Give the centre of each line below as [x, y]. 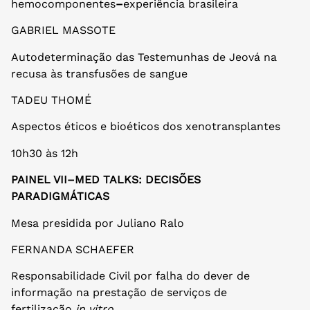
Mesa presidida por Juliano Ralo [98, 223]
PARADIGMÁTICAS [60, 197]
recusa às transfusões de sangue [99, 73]
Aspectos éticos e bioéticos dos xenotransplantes [146, 127]
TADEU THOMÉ [51, 100]
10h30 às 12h [45, 153]
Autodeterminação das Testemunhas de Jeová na [144, 57]
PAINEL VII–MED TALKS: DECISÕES [106, 180]
